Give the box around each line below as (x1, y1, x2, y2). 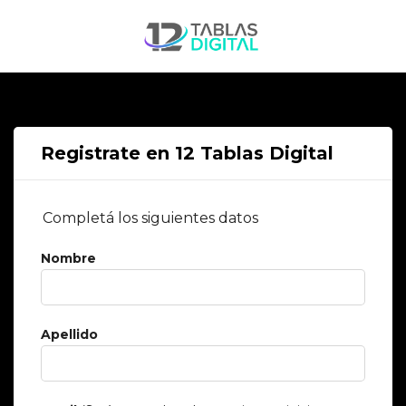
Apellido (41, 326, 98, 343)
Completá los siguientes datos (43, 209, 258, 227)
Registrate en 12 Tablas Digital (41, 142, 333, 164)
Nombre (41, 250, 96, 266)
